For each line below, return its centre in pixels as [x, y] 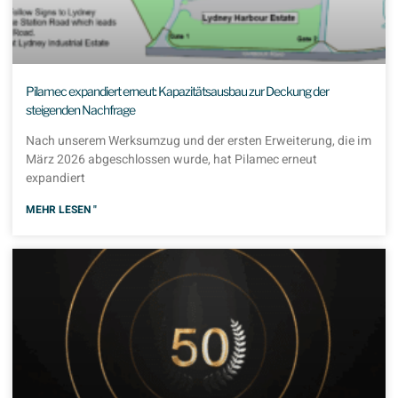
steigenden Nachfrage [80, 110]
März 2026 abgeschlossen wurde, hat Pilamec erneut [171, 160]
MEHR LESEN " [61, 210]
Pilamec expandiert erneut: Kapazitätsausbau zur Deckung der [177, 92]
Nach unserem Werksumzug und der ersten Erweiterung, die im [199, 141]
